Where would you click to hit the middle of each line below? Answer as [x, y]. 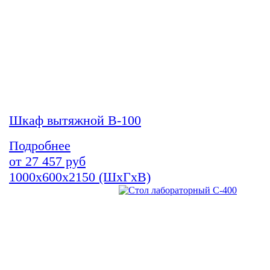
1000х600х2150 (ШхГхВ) [80, 177]
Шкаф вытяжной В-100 [75, 121]
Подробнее [40, 146]
